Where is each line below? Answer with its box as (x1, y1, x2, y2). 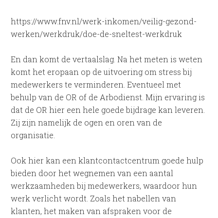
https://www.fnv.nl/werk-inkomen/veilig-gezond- (11, 16, 197, 26)
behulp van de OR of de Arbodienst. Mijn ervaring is (11, 92, 205, 102)
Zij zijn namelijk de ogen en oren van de (11, 117, 163, 127)
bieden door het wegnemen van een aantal (11, 168, 174, 178)
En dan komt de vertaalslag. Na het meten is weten (11, 54, 203, 64)
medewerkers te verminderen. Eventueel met (11, 79, 182, 90)
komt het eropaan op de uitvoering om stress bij (11, 67, 192, 77)
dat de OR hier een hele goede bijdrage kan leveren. (11, 105, 205, 115)
